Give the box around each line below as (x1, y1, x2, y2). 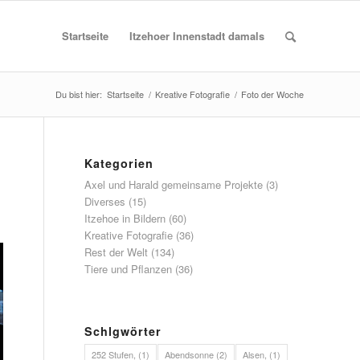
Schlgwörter (84, 323, 162, 339)
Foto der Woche (241, 88, 304, 100)
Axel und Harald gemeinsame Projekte (84, 177, 264, 192)
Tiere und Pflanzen (84, 261, 173, 276)
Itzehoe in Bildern (84, 211, 166, 226)
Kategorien (84, 155, 154, 171)
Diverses (84, 194, 126, 209)
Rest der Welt (84, 244, 149, 260)
